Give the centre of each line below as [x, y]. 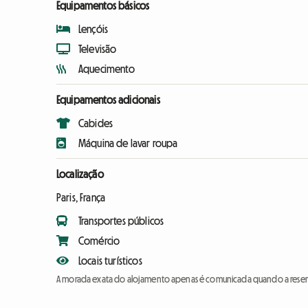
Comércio [99, 241]
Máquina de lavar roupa [128, 143]
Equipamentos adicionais [108, 100]
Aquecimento [107, 69]
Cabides [96, 123]
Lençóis [93, 29]
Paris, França [81, 198]
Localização [80, 174]
